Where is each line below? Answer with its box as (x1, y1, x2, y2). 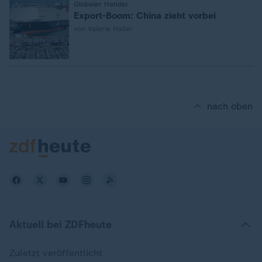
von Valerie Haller (74, 25, 133, 33)
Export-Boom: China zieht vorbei (74, 10, 216, 21)
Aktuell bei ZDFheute (9, 218, 112, 231)
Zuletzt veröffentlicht (9, 247, 102, 258)
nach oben (207, 101, 253, 112)
